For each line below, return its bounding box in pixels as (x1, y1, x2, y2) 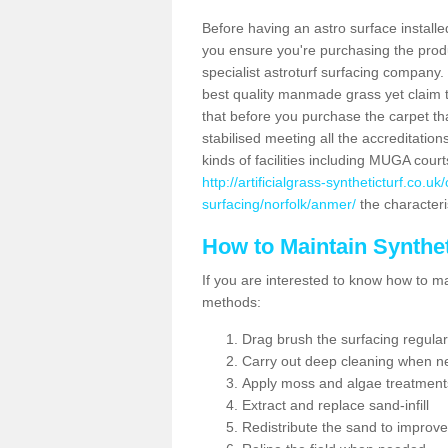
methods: (202, 294, 261, 310)
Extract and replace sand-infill (242, 397, 429, 413)
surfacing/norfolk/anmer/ (202, 196, 356, 212)
